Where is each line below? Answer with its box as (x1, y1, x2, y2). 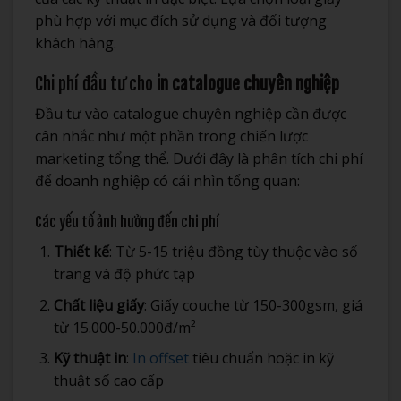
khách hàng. (35, 32, 116, 53)
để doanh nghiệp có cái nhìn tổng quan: (35, 171, 300, 192)
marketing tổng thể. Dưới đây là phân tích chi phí (35, 149, 363, 169)
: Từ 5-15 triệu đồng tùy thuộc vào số (108, 242, 358, 262)
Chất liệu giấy (53, 294, 144, 315)
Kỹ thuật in (53, 348, 126, 369)
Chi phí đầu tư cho (35, 73, 157, 95)
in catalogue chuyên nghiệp (157, 73, 339, 95)
